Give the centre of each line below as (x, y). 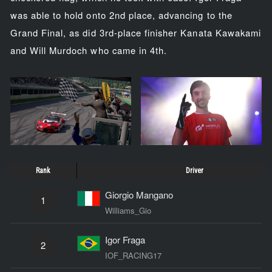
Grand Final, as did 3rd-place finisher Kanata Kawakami (136, 33)
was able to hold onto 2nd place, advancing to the (121, 15)
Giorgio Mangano (139, 194)
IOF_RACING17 (133, 255)
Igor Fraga (125, 239)
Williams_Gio (128, 210)
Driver (194, 170)
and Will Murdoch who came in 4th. (89, 50)
